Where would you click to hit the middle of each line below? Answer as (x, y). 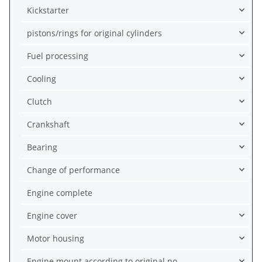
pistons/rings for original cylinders (94, 33)
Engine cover (52, 215)
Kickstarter (48, 10)
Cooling (42, 78)
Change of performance (73, 170)
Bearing (42, 147)
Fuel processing (58, 56)
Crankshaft (48, 124)
